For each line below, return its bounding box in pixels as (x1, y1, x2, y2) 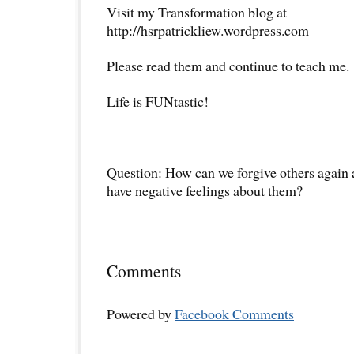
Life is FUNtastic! (107, 92, 209, 111)
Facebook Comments (175, 304, 294, 324)
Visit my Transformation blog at (107, 2, 287, 22)
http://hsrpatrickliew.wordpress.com (107, 21, 309, 40)
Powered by (107, 304, 175, 324)
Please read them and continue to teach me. (107, 56, 349, 76)
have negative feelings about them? (107, 181, 303, 201)
